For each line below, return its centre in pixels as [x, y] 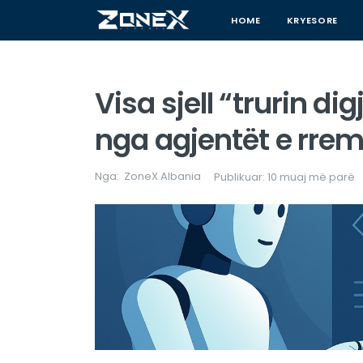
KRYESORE [312, 20]
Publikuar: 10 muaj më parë [284, 177]
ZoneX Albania [162, 176]
